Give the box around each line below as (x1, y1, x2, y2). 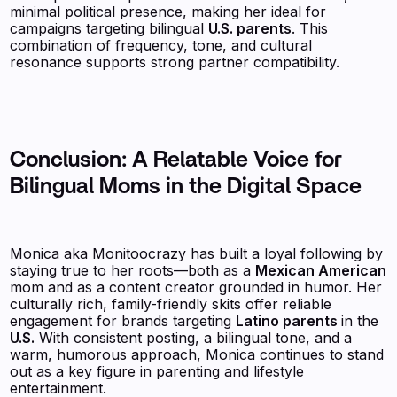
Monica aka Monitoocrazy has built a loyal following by (10, 244, 384, 262)
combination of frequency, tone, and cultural (10, 35, 313, 54)
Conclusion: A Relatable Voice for (10, 148, 343, 171)
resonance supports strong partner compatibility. (10, 52, 340, 71)
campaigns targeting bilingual (10, 19, 209, 37)
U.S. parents (208, 19, 292, 37)
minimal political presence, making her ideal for (10, 2, 327, 20)
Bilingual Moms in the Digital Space (10, 175, 362, 198)
